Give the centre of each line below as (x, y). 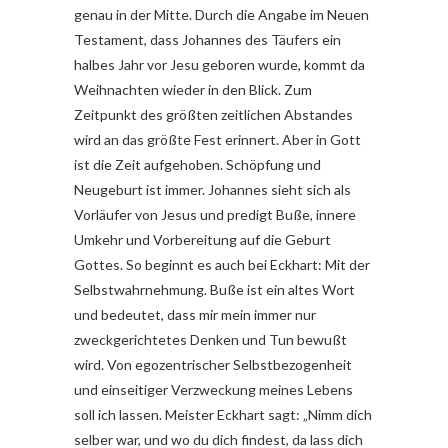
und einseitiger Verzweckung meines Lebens (213, 390)
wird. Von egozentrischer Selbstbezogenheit (213, 365)
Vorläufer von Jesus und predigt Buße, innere (215, 215)
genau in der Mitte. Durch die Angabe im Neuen (221, 15)
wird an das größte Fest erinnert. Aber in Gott (217, 140)
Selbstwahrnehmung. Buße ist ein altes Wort (214, 290)
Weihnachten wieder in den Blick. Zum (193, 90)
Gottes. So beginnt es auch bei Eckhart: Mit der (222, 265)
